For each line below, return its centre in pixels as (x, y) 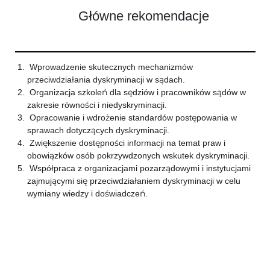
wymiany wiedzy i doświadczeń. (87, 193)
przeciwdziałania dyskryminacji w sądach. (106, 80)
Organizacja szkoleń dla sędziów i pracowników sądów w (136, 92)
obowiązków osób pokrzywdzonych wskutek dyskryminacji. (138, 155)
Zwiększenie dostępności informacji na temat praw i (126, 143)
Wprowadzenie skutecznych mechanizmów (110, 67)
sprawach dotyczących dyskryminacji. (98, 130)
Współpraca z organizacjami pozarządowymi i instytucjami (139, 168)
